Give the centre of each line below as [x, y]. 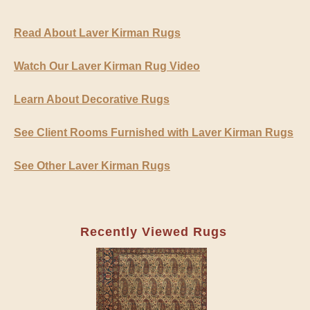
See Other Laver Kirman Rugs [92, 165]
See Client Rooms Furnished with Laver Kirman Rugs [154, 132]
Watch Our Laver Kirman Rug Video [107, 66]
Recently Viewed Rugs [153, 231]
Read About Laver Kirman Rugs [97, 33]
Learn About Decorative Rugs [92, 99]
